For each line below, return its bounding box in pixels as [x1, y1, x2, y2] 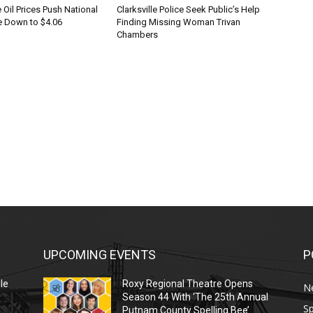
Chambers [117, 29, 159, 41]
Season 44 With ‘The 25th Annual [122, 291, 269, 303]
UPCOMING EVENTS [43, 247, 156, 263]
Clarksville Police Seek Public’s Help [117, 4, 261, 15]
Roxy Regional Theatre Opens [122, 278, 254, 290]
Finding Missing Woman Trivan [117, 17, 241, 28]
